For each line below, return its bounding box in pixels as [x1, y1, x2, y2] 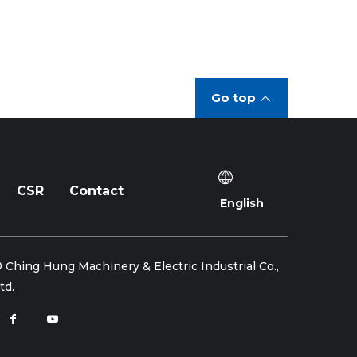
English [220, 196, 264, 211]
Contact [69, 183, 124, 199]
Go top [211, 90, 257, 106]
